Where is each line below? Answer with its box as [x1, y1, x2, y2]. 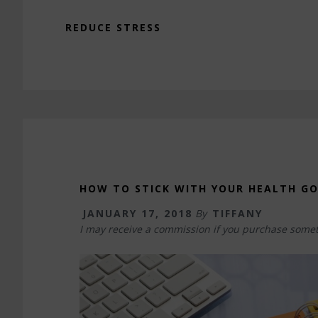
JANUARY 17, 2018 [82, 207, 192, 220]
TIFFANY [212, 207, 263, 220]
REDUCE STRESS [65, 21, 161, 34]
